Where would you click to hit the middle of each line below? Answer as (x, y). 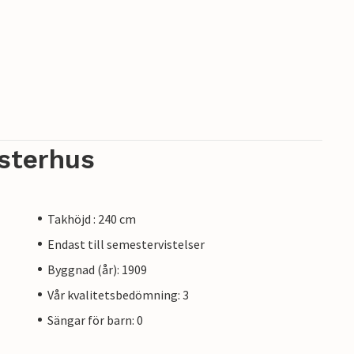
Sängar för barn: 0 (95, 320)
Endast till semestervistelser (126, 244)
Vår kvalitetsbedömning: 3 (118, 294)
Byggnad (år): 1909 (97, 269)
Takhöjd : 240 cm (92, 218)
